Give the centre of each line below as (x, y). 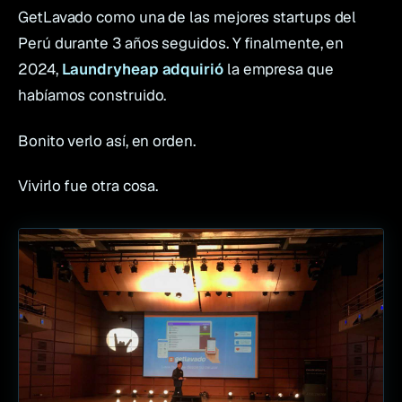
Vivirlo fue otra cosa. (88, 185)
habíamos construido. (92, 96)
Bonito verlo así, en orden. (107, 140)
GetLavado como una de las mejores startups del (188, 17)
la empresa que (278, 70)
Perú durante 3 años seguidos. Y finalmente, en (181, 44)
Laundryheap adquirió (142, 70)
